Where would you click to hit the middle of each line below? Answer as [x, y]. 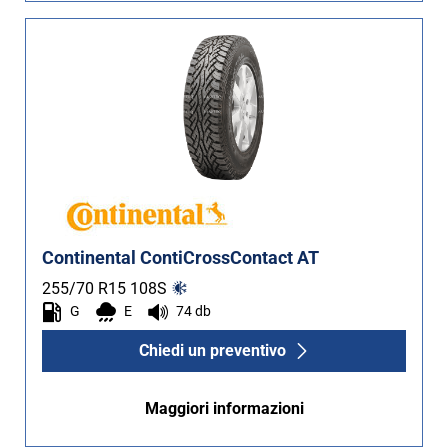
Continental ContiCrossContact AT [180, 258]
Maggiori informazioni [224, 408]
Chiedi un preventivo [212, 350]
